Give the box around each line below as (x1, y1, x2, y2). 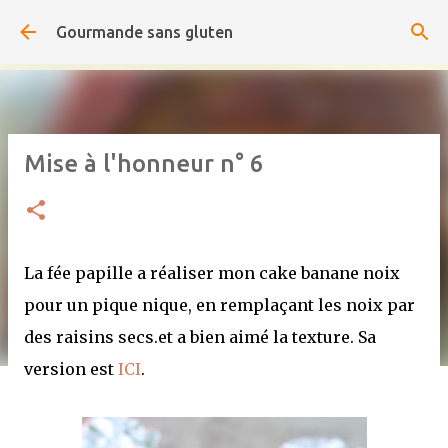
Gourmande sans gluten (56, 23, 233, 41)
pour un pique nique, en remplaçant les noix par (24, 295, 415, 315)
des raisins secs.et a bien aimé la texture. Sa (24, 327, 376, 347)
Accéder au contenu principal (119, 16, 329, 34)
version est (24, 359, 118, 379)
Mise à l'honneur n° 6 (24, 150, 264, 177)
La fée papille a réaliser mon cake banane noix (24, 263, 400, 283)
